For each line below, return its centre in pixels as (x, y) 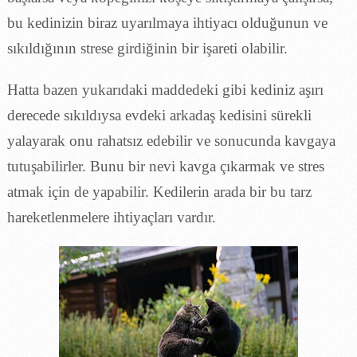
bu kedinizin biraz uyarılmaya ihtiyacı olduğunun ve (167, 22)
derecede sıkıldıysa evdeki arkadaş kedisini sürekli (159, 115)
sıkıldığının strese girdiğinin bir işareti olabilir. (147, 48)
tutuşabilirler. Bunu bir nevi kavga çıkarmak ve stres (165, 166)
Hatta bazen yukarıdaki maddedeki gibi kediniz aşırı (165, 89)
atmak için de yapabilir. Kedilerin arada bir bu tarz (159, 191)
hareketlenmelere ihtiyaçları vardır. (111, 217)
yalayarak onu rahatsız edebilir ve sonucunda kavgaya (171, 140)
